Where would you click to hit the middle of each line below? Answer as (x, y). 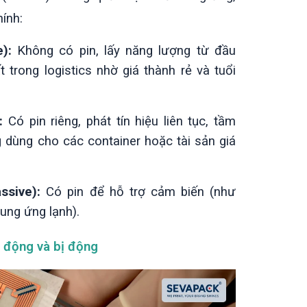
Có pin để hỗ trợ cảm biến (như (138, 192)
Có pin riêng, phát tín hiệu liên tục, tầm (119, 122)
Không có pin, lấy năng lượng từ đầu (124, 51)
